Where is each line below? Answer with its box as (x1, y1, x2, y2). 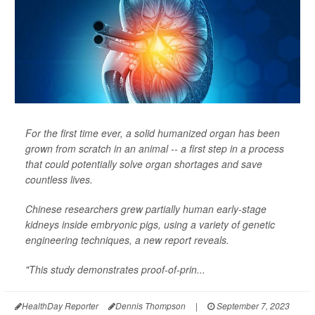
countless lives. (25, 172, 93, 186)
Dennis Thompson (115, 299, 186, 311)
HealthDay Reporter (22, 299, 98, 311)
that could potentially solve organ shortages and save (25, 156, 262, 171)
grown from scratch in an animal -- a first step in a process (25, 141, 284, 155)
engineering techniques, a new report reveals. (25, 232, 229, 247)
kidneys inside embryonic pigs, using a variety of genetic (25, 217, 275, 231)
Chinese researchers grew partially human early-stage (25, 201, 266, 216)
